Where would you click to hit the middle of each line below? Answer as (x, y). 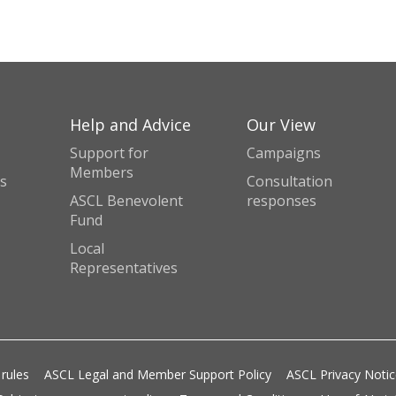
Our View (281, 125)
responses (282, 201)
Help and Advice (130, 125)
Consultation (289, 181)
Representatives (124, 268)
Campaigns (284, 153)
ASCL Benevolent (126, 201)
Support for (109, 153)
